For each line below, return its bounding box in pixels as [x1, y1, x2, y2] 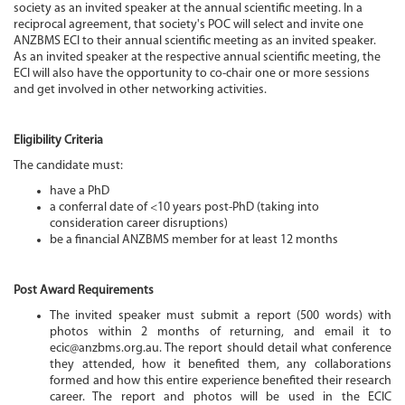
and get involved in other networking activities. [14, 83, 267, 98]
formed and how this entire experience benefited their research [50, 374, 391, 389]
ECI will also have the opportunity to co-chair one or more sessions [14, 67, 370, 81]
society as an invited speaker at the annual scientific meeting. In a [14, 2, 363, 16]
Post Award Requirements [14, 284, 154, 298]
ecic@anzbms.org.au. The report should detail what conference [50, 342, 391, 356]
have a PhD [50, 184, 109, 199]
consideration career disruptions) [50, 217, 228, 231]
